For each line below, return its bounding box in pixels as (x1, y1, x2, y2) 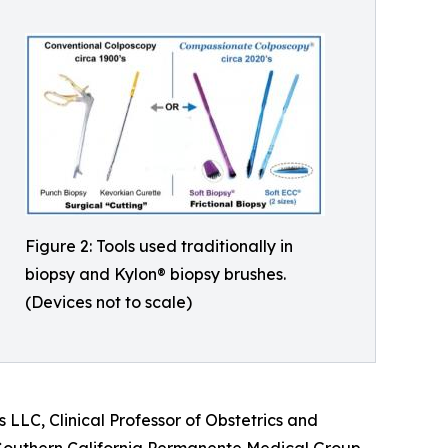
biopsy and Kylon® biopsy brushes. (25, 264, 286, 284)
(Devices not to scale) (25, 292, 192, 312)
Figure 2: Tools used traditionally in (25, 236, 293, 256)
